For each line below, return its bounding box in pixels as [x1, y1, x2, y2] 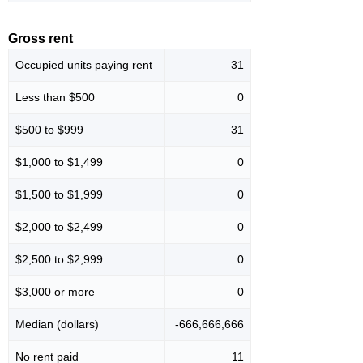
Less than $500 [15, 91, 95, 105]
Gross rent [8, 32, 73, 46]
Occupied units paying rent [15, 58, 152, 72]
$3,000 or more [15, 285, 95, 299]
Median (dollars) [15, 318, 99, 331]
